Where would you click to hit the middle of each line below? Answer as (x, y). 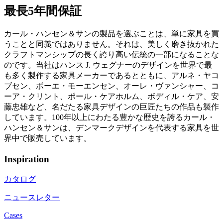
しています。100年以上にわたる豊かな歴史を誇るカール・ (110, 117)
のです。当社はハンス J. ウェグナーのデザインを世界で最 (108, 65)
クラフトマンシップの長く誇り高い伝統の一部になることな (111, 55)
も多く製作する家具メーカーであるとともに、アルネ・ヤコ (111, 76)
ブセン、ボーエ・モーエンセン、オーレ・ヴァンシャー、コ (111, 86)
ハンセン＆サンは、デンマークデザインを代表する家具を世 (111, 128)
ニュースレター (32, 197)
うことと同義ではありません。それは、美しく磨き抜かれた (111, 44)
